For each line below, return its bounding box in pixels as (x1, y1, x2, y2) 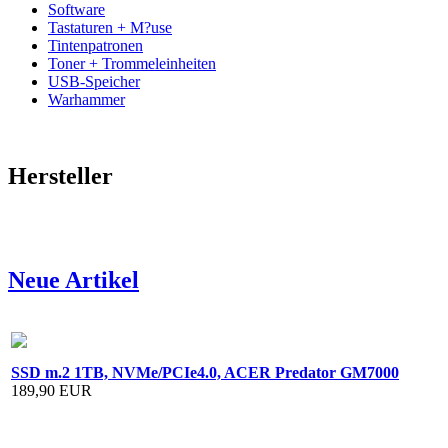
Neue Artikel (8, 266, 139, 293)
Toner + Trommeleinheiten (48, 54, 216, 72)
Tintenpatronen (48, 36, 143, 54)
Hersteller (8, 162, 113, 189)
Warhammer (48, 90, 125, 108)
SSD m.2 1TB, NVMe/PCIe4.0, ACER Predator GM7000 (11, 364, 399, 382)
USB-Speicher (48, 72, 140, 90)
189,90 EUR (11, 382, 92, 400)
